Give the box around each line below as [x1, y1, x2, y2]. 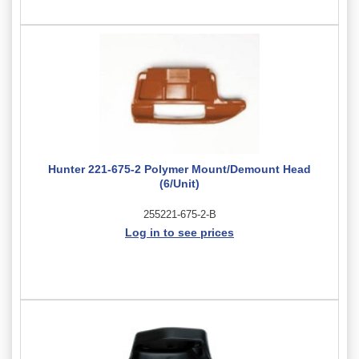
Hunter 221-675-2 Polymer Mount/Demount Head [48, 162, 311, 175]
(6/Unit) [159, 176, 200, 190]
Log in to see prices [125, 225, 234, 239]
